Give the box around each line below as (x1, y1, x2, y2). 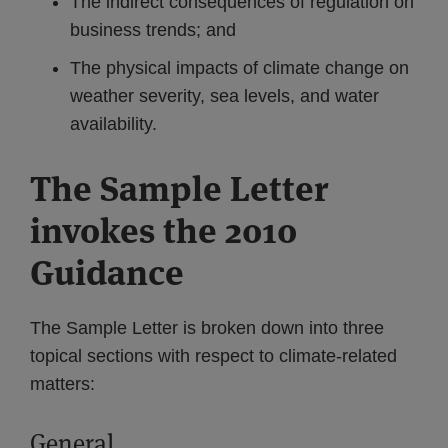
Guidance (30, 250, 184, 295)
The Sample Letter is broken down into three (30, 318, 384, 338)
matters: (30, 374, 95, 394)
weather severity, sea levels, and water (70, 86, 379, 106)
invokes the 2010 (30, 208, 297, 253)
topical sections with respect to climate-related (30, 346, 397, 366)
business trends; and (70, 20, 236, 40)
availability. (70, 114, 157, 134)
